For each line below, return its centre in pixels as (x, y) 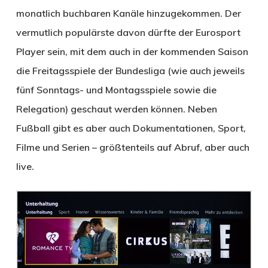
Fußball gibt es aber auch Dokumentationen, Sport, (131, 128)
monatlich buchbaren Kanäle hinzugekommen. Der (128, 13)
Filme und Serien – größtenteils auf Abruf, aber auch (133, 147)
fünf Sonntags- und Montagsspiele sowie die (116, 89)
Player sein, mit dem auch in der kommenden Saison (132, 51)
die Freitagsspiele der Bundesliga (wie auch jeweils (130, 70)
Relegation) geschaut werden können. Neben (116, 109)
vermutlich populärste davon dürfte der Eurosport (128, 32)
